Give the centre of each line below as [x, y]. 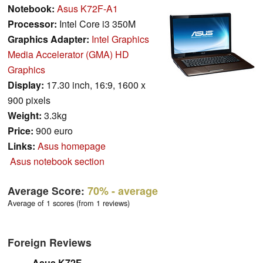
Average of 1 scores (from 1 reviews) [69, 203]
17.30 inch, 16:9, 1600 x [95, 85]
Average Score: [48, 190]
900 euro [53, 130]
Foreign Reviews [50, 242]
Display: [26, 85]
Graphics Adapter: [48, 39]
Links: [21, 146]
